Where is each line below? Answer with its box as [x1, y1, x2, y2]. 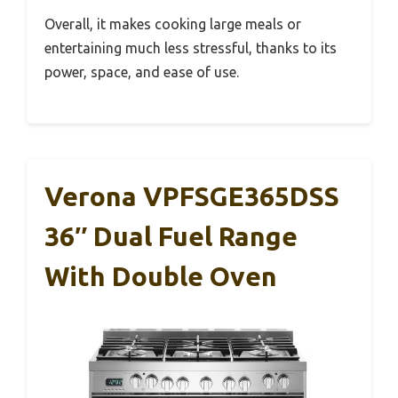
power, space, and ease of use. [44, 64, 239, 81]
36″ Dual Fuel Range [44, 221, 298, 252]
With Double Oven [44, 261, 277, 292]
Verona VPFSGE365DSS [44, 181, 339, 212]
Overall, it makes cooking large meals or [44, 16, 301, 33]
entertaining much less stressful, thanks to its [44, 40, 337, 57]
